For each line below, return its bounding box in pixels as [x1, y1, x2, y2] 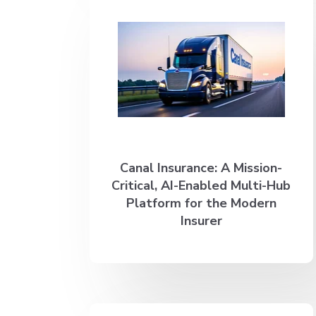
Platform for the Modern [126, 194, 276, 212]
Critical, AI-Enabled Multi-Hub [111, 176, 291, 194]
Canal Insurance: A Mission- [120, 159, 283, 176]
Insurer [180, 212, 222, 229]
